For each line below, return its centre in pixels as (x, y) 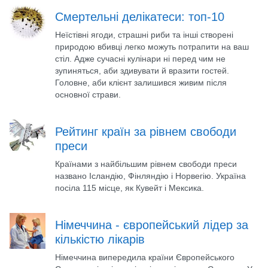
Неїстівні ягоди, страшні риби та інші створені (144, 34)
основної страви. (88, 94)
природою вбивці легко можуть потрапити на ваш (152, 46)
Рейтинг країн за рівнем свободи (146, 131)
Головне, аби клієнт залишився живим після (141, 82)
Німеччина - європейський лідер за (152, 225)
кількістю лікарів (100, 239)
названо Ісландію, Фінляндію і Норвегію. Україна (150, 176)
